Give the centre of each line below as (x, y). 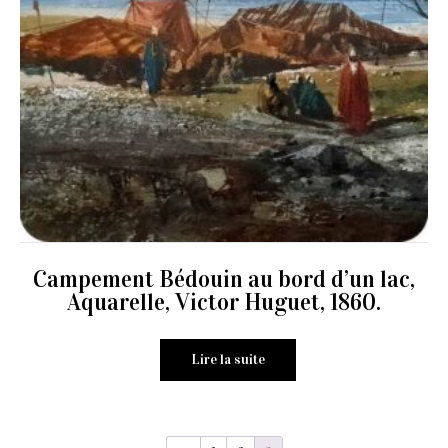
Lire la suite (227, 359)
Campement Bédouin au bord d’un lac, (224, 278)
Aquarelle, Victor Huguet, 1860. (224, 301)
